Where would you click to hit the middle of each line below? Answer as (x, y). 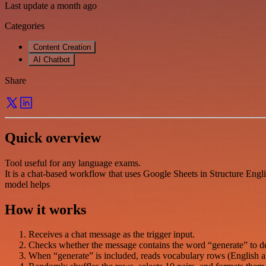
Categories (25, 26)
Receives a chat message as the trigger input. (112, 235)
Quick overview (53, 137)
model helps (27, 184)
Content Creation (62, 47)
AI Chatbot (52, 59)
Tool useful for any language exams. (73, 163)
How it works (45, 209)
